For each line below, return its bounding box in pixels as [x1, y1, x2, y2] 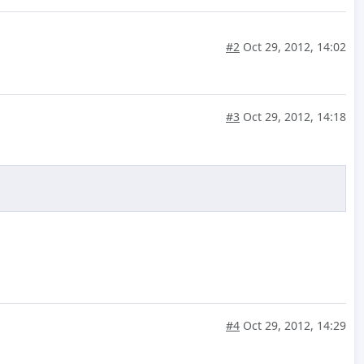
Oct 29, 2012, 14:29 [240, 318, 346, 334]
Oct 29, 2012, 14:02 [240, 39, 346, 55]
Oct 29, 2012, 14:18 [240, 109, 346, 125]
